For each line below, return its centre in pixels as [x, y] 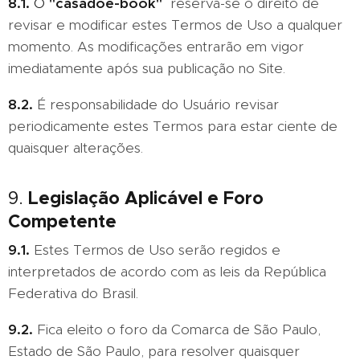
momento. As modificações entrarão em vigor [156, 47]
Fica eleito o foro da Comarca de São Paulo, [179, 329]
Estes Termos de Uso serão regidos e [157, 250]
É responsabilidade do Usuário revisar [156, 104]
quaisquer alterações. [76, 148]
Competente [62, 221]
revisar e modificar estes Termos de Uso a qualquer [175, 25]
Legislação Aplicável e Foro [146, 198]
